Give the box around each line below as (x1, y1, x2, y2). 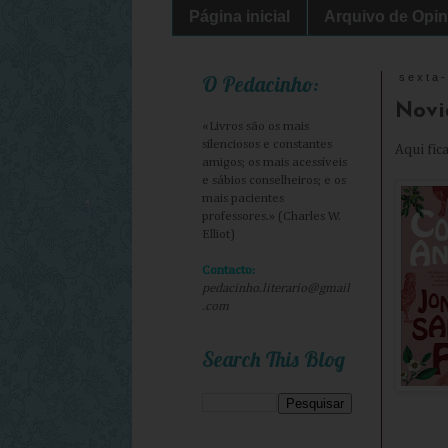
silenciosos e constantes (202, 138, 332, 152)
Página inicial (189, 7, 290, 25)
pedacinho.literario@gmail (202, 282, 350, 296)
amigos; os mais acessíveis (202, 156, 347, 170)
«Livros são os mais (202, 120, 309, 134)
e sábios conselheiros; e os (202, 174, 346, 188)
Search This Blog (202, 346, 345, 373)
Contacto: (202, 264, 255, 278)
